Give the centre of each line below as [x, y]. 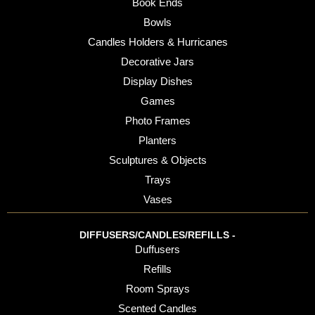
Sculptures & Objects [157, 160]
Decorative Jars [157, 61]
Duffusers [157, 249]
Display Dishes [157, 81]
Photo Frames [157, 120]
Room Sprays [157, 288]
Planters [157, 140]
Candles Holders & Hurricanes [157, 41]
